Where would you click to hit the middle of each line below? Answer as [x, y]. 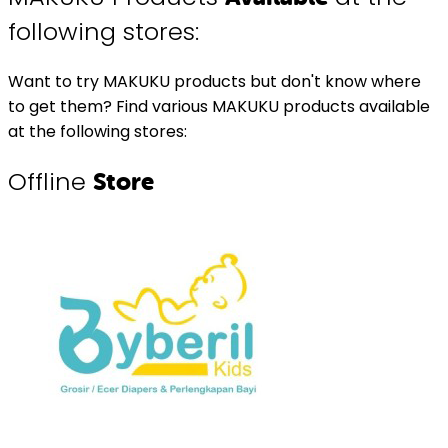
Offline [50, 181]
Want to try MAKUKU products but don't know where [214, 81]
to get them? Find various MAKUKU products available [219, 106]
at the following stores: [97, 131]
